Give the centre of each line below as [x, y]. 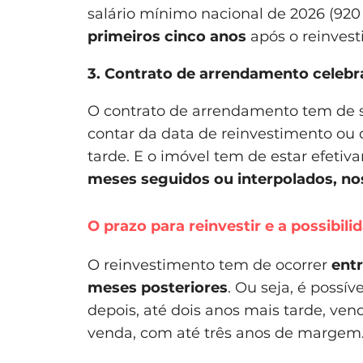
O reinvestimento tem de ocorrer [209, 265]
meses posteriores [158, 287]
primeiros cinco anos [167, 36]
